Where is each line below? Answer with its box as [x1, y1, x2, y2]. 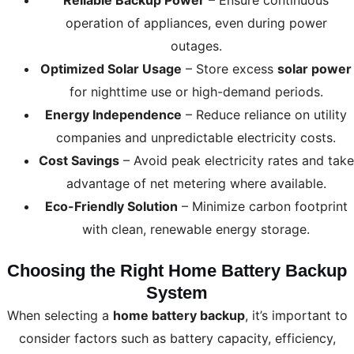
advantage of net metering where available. [66, 175, 326, 192]
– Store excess [182, 61, 277, 77]
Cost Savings [38, 153, 119, 169]
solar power [277, 61, 352, 77]
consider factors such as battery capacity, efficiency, [18, 330, 336, 347]
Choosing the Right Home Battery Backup [7, 261, 347, 281]
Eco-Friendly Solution [44, 198, 178, 215]
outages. [170, 38, 222, 55]
